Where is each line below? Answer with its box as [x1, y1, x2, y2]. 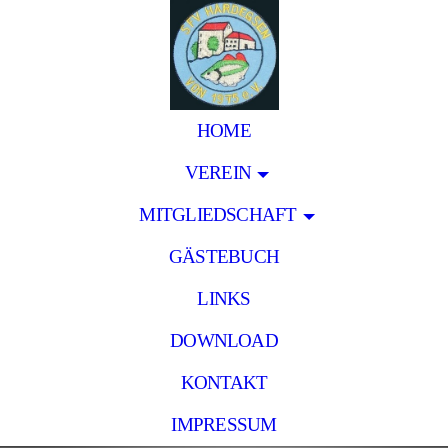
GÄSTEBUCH [168, 246, 280, 267]
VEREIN [184, 162, 252, 183]
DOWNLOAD [170, 330, 278, 351]
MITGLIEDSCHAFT [139, 204, 297, 225]
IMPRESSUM [171, 414, 277, 435]
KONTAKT [180, 372, 268, 393]
